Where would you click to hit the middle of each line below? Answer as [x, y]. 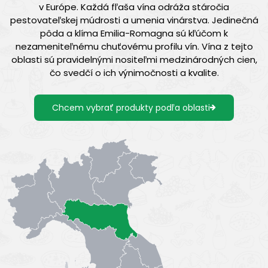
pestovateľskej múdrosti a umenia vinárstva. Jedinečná [134, 20]
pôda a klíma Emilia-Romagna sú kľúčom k [134, 33]
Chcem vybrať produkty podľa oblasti [131, 107]
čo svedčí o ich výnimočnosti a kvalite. [134, 72]
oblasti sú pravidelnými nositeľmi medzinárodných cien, [134, 59]
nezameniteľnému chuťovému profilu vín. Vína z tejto [134, 46]
